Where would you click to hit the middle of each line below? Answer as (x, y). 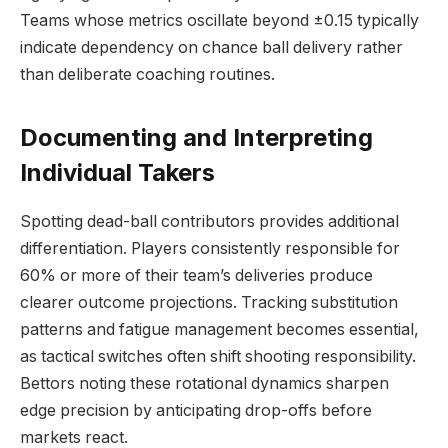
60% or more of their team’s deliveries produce (196, 276)
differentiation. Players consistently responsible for (210, 249)
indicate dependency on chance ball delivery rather (211, 47)
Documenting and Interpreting (196, 138)
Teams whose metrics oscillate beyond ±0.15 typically (219, 20)
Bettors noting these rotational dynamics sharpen (204, 384)
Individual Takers (117, 173)
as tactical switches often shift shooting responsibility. (218, 357)
